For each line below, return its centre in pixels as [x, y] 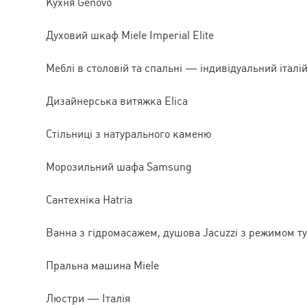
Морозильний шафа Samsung [119, 167]
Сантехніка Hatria [89, 199]
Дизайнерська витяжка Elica [117, 101]
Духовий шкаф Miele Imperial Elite [130, 35]
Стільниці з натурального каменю [129, 134]
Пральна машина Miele [102, 265]
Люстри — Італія [88, 298]
